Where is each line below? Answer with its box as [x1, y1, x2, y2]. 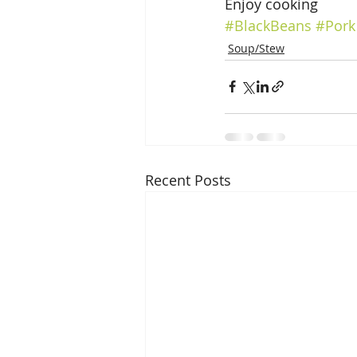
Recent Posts [145, 170, 231, 190]
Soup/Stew [228, 40, 284, 56]
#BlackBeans [225, 15, 312, 35]
